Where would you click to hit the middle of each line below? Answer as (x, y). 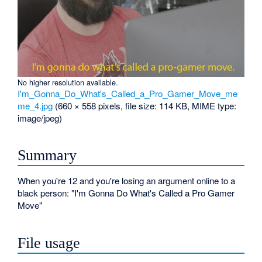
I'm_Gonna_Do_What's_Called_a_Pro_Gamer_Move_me (128, 93)
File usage (49, 243)
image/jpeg (39, 118)
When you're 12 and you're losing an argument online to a (127, 180)
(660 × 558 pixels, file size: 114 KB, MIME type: (146, 105)
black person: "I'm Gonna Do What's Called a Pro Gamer (126, 192)
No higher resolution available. (68, 82)
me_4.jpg (35, 105)
